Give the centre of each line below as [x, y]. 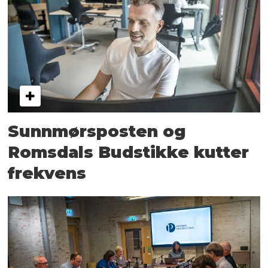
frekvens [47, 173]
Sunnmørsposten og [97, 131]
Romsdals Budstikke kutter [129, 152]
